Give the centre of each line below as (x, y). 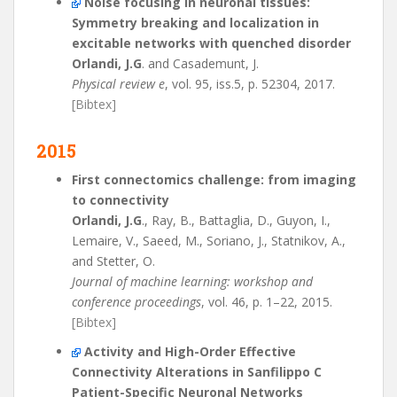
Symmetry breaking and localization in (195, 23)
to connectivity (121, 200)
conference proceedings (136, 302)
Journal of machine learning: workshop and (192, 281)
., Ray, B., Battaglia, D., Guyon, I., (236, 220)
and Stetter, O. (113, 261)
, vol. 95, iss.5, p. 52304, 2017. (250, 84)
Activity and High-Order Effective (190, 351)
